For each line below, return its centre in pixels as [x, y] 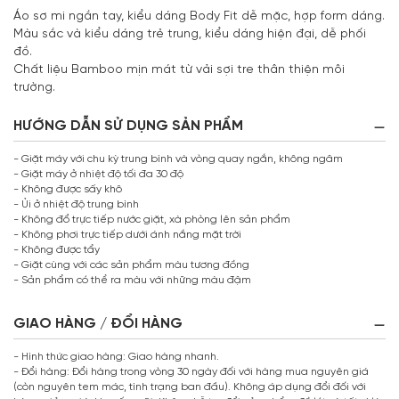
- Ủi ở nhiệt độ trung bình [76, 205]
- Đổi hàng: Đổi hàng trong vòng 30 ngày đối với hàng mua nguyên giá [191, 372]
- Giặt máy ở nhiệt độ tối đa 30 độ [98, 175]
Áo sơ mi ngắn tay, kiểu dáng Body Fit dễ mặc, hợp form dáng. [199, 17]
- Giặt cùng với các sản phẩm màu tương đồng [131, 265]
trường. [34, 88]
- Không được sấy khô [68, 190]
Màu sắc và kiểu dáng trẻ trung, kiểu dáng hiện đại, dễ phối [190, 35]
